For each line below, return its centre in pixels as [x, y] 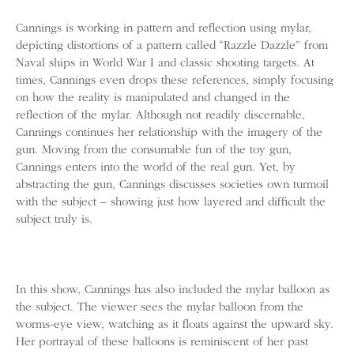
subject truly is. [54, 220]
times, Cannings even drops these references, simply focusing [175, 81]
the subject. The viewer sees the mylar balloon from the [160, 307]
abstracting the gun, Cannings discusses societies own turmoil [172, 185]
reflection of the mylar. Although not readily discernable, [160, 115]
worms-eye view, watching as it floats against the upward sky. [175, 325]
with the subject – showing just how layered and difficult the [171, 202]
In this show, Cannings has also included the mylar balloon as [173, 290]
